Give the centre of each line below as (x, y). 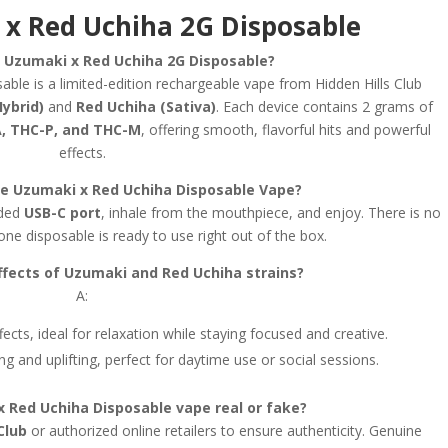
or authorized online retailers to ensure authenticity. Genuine (225, 430)
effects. (82, 152)
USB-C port (62, 212)
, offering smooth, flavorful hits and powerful (286, 129)
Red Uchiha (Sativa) (145, 106)
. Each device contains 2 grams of (324, 106)
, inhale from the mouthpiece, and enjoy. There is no (270, 212)
